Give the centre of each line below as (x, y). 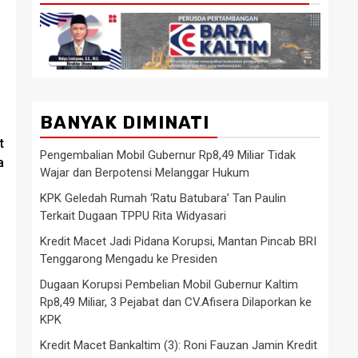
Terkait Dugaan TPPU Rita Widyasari (133, 215)
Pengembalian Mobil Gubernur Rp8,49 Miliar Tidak (168, 155)
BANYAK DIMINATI (125, 122)
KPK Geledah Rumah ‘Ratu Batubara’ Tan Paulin (163, 198)
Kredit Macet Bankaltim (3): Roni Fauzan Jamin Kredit (179, 345)
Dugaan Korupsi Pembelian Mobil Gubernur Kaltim (169, 284)
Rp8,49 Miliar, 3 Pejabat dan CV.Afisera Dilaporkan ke (176, 302)
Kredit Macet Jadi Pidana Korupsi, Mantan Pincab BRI (178, 241)
